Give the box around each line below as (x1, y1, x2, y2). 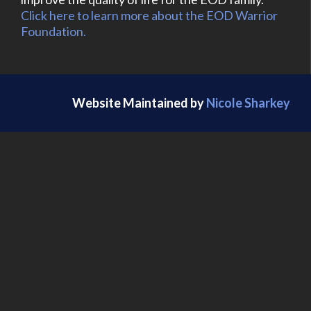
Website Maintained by (72, 94, 206, 110)
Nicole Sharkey (206, 94, 290, 110)
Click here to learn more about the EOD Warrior (21, 7, 278, 23)
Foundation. (21, 23, 86, 39)
